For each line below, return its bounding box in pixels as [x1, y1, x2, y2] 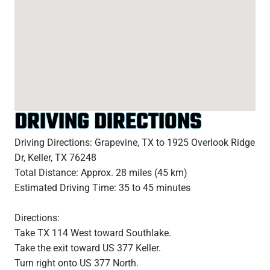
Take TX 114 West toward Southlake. [14, 227, 171, 239]
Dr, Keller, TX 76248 [14, 151, 96, 163]
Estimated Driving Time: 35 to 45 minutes [14, 181, 190, 193]
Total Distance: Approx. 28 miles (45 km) [14, 166, 187, 178]
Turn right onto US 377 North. [14, 257, 139, 269]
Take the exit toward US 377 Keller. [14, 242, 161, 254]
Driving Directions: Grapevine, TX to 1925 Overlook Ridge [14, 136, 255, 148]
